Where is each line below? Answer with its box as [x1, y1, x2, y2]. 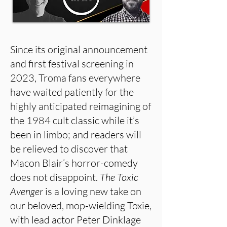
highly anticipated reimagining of [10, 100, 151, 112]
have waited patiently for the [10, 86, 134, 98]
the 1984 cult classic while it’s [10, 114, 139, 127]
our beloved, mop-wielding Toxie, [10, 199, 152, 212]
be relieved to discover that [10, 142, 128, 155]
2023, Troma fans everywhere [10, 71, 140, 84]
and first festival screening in [10, 57, 134, 70]
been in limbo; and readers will [10, 128, 141, 141]
